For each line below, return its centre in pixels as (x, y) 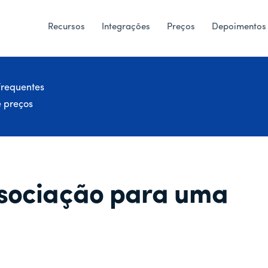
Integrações (126, 27)
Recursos (66, 27)
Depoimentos (239, 27)
